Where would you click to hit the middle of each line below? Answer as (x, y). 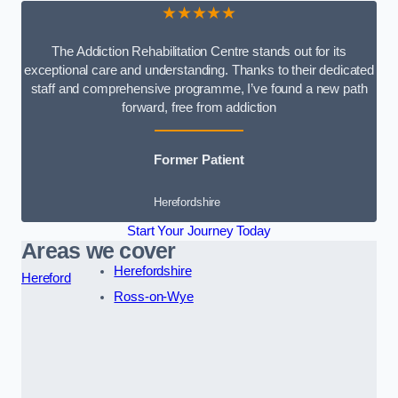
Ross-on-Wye (154, 297)
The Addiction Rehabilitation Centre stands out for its (199, 51)
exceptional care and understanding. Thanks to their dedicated (199, 70)
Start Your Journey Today (199, 231)
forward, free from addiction (199, 107)
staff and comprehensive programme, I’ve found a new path (199, 88)
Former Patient (199, 159)
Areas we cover (99, 251)
